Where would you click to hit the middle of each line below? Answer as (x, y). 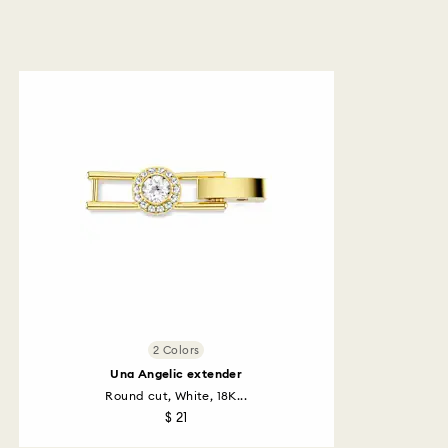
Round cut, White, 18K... (176, 396)
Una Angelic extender (176, 374)
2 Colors (176, 350)
